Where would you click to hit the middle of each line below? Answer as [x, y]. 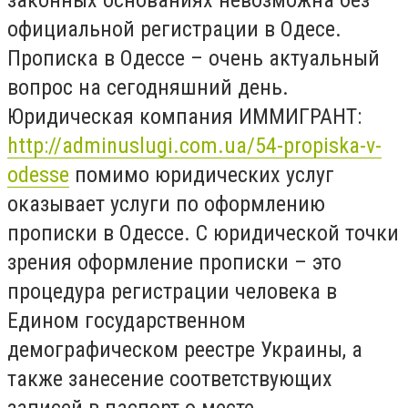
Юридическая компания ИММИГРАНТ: [184, 116]
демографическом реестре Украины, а [185, 349]
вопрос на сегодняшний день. [148, 87]
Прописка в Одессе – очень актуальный [194, 58]
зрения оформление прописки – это [174, 262]
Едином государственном [127, 320]
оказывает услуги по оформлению [166, 204]
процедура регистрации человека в [172, 291]
